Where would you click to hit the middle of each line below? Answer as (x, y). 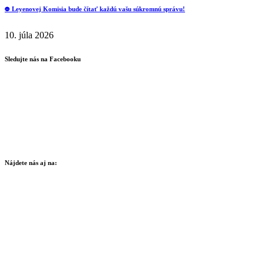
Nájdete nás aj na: (31, 162)
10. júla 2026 (29, 35)
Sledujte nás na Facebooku (43, 59)
